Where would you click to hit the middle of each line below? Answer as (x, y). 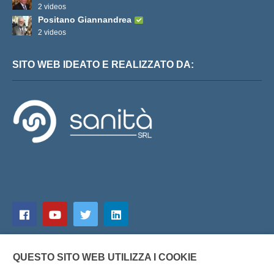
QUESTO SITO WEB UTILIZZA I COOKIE (105, 257)
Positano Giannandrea (85, 19)
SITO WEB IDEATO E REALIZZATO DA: (103, 64)
